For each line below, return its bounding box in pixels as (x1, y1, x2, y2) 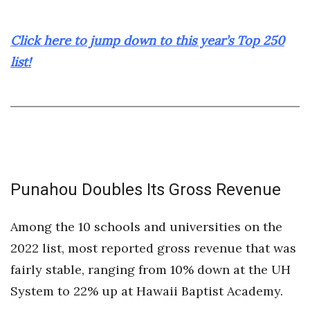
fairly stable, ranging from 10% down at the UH (10, 262, 291, 277)
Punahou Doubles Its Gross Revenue (10, 180, 281, 199)
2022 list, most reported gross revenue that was (10, 240, 296, 256)
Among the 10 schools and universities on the (10, 219, 282, 235)
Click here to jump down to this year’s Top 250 (10, 33, 284, 48)
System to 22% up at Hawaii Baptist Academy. (10, 283, 283, 299)
